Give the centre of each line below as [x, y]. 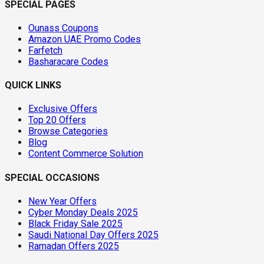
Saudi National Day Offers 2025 [93, 235]
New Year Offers [62, 201]
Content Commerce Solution [86, 154]
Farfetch [45, 50]
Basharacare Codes [68, 61]
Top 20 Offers [57, 120]
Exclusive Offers [63, 109]
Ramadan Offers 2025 [74, 246]
